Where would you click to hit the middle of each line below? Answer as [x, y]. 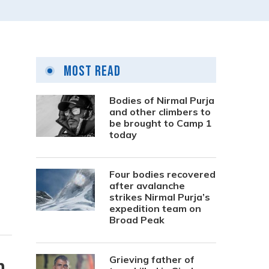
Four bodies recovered [162, 174]
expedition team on [155, 208]
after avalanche [147, 186]
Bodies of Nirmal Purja [162, 100]
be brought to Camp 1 [161, 123]
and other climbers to [160, 112]
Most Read [91, 71]
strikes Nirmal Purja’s [160, 197]
